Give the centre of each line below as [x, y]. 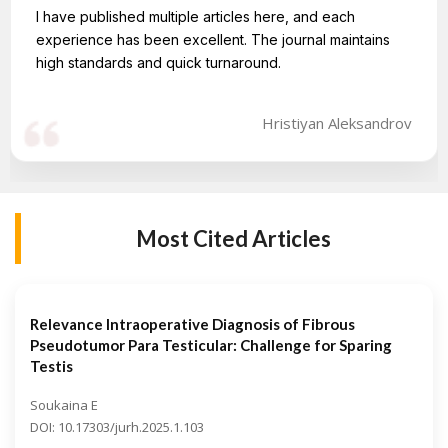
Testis [51, 365]
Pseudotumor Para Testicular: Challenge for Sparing [211, 344]
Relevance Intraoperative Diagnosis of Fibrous [192, 323]
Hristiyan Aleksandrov [337, 123]
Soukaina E [64, 404]
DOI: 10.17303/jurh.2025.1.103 [117, 426]
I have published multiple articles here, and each [195, 16]
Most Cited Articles [233, 238]
